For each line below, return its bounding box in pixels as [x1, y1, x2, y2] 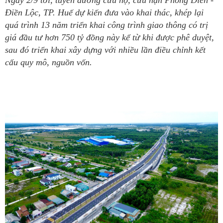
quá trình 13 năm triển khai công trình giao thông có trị [5, 20, 208, 30]
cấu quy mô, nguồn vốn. [5, 57, 92, 67]
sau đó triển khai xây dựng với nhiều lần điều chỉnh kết [5, 45, 206, 55]
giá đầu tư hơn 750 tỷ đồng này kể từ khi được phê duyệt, [5, 32, 214, 42]
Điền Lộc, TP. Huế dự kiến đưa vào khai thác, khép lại [5, 7, 204, 17]
